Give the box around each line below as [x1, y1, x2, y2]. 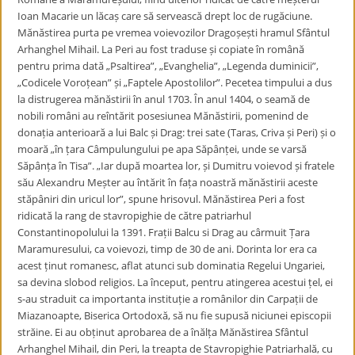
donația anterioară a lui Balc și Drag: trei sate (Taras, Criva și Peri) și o [17, 125, 337, 139]
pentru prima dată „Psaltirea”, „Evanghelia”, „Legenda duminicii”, [17, 59, 319, 73]
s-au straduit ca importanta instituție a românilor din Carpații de [17, 292, 319, 306]
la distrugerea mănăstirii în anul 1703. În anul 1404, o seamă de [17, 92, 311, 106]
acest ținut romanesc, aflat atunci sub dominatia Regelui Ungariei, [17, 258, 326, 273]
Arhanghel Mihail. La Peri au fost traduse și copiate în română [17, 42, 305, 56]
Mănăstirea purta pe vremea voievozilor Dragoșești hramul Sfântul [17, 25, 330, 40]
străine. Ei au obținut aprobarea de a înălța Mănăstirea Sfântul [17, 325, 309, 339]
